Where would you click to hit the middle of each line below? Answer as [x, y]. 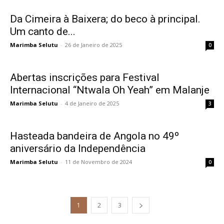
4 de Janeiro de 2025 [92, 103]
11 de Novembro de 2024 [98, 162]
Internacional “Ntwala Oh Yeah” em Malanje [110, 90]
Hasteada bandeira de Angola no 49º [94, 136]
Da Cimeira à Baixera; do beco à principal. [105, 19]
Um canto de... [43, 31]
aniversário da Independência [78, 148]
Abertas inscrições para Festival [85, 77]
